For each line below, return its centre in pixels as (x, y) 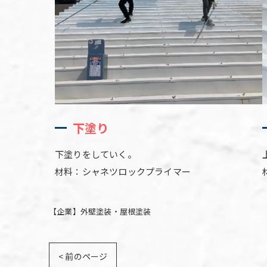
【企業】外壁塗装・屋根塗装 (100, 212)
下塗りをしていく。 (96, 154)
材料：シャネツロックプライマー (123, 172)
